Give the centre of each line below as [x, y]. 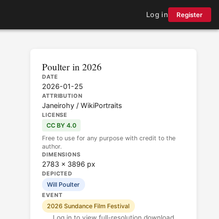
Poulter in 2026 [72, 66]
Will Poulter [64, 185]
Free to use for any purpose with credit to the [109, 138]
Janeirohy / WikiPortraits [82, 105]
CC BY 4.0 [61, 126]
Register [190, 15]
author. [52, 147]
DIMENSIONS [61, 155]
